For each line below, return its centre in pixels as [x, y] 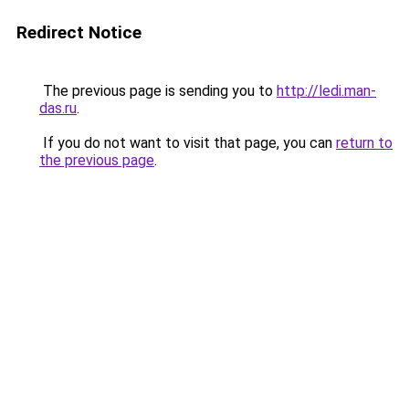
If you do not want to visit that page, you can [188, 143]
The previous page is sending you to [158, 91]
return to [364, 143]
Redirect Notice [79, 32]
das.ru [58, 108]
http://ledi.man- [326, 91]
